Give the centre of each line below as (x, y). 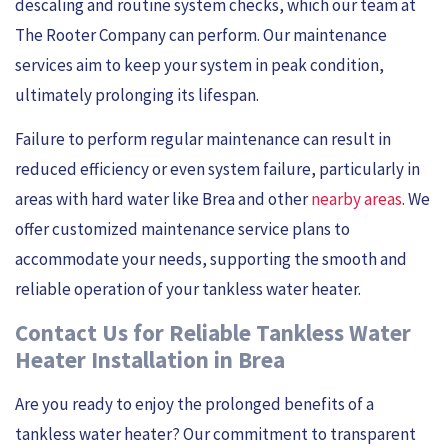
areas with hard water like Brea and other (163, 199)
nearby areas (356, 199)
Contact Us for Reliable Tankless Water (213, 332)
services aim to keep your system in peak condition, (199, 64)
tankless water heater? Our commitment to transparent (215, 433)
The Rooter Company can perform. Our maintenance (201, 34)
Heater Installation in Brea (150, 359)
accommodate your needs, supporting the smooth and (211, 259)
